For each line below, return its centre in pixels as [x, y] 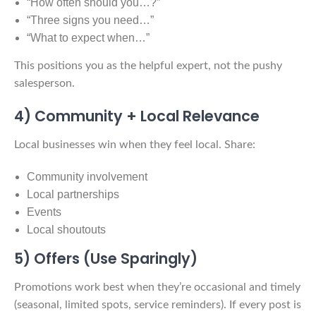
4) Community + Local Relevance [137, 116]
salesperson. [44, 83]
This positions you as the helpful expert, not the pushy [148, 65]
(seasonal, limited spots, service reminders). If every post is [158, 304]
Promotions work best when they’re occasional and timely [157, 287]
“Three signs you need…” [90, 20]
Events [44, 212]
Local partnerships [73, 194]
